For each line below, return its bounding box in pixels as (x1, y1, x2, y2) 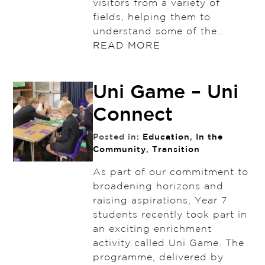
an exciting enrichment (92, 225, 212, 234)
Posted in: (92, 134, 143, 141)
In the (195, 134, 223, 141)
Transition (151, 146, 200, 154)
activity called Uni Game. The (92, 239, 244, 248)
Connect (92, 107, 173, 124)
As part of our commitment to (92, 168, 248, 177)
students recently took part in (92, 211, 247, 220)
